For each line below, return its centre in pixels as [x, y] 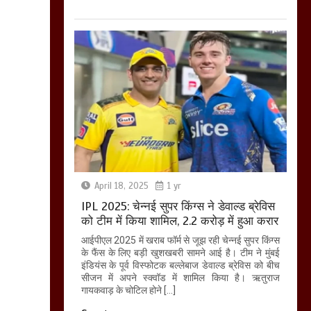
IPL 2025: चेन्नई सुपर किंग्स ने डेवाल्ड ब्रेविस [178, 207]
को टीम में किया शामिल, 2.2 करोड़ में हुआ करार [179, 221]
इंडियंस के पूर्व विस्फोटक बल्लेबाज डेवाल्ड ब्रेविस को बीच [180, 266]
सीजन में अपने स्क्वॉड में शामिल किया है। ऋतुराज [180, 278]
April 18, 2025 [121, 186]
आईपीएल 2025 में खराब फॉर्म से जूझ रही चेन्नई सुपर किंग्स [180, 241]
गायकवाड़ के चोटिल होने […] [128, 291]
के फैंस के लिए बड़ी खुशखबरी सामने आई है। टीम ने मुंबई [180, 253]
